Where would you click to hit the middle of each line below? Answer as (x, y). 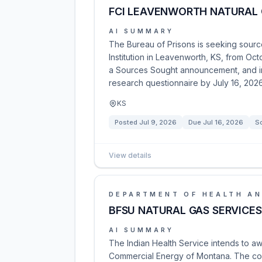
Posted (127, 122)
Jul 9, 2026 (158, 122)
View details (130, 155)
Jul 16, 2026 (223, 122)
